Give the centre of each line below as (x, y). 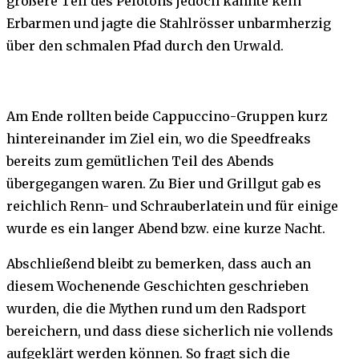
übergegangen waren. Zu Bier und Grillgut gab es (164, 184)
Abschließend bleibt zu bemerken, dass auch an (159, 264)
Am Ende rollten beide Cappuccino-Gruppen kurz (167, 117)
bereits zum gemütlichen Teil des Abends (140, 161)
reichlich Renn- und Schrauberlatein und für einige (172, 206)
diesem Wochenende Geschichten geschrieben (157, 286)
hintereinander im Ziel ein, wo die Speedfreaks (159, 139)
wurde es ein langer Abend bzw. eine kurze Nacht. (166, 229)
